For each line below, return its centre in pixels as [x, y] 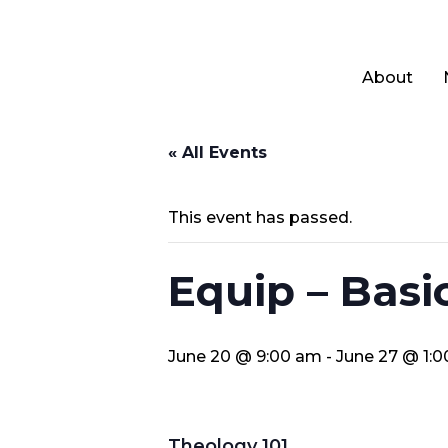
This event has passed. [260, 217]
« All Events [217, 152]
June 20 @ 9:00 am [245, 356]
